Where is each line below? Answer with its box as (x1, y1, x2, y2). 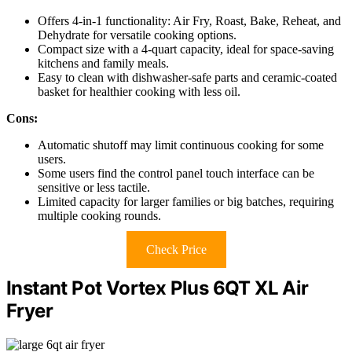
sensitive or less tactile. (38, 180, 150, 194)
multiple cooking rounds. (38, 208, 161, 222)
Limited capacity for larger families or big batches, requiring (38, 194, 334, 208)
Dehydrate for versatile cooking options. (38, 27, 236, 42)
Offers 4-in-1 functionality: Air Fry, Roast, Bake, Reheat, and (38, 13, 341, 27)
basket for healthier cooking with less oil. (38, 84, 240, 98)
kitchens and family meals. (38, 56, 169, 70)
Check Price (145, 242, 207, 256)
